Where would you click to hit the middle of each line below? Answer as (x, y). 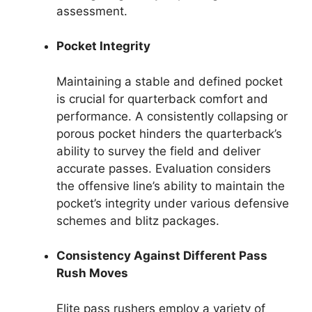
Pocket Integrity (103, 46)
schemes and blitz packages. (138, 220)
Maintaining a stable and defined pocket (170, 81)
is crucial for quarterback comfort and (162, 99)
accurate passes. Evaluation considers (164, 168)
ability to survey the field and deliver (158, 151)
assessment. (92, 11)
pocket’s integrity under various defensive (173, 203)
